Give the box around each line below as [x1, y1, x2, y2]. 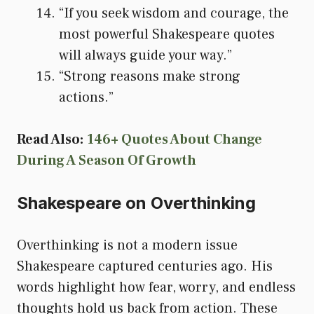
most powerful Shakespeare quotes [59, 25, 275, 43]
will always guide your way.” [59, 46, 232, 64]
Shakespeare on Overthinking [17, 192, 256, 213]
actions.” [59, 88, 114, 107]
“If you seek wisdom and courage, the [59, 4, 289, 22]
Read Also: [17, 130, 83, 149]
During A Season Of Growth [17, 151, 196, 170]
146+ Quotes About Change [87, 130, 262, 149]
